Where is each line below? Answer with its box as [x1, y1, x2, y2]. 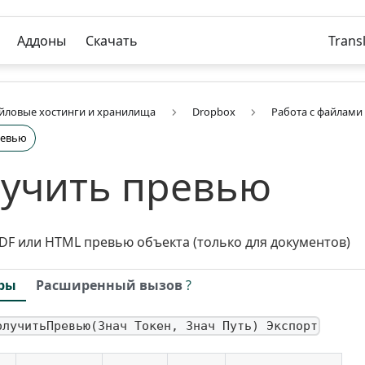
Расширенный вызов [36, 275, 182, 294]
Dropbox [191, 104, 235, 120]
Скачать [86, 32, 138, 50]
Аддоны [17, 32, 66, 50]
